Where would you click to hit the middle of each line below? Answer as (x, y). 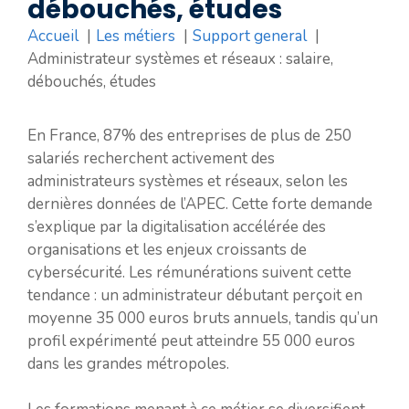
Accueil (53, 36)
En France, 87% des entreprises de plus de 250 (189, 135)
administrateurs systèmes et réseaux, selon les (188, 181)
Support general (250, 36)
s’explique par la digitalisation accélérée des (177, 226)
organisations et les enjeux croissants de (167, 249)
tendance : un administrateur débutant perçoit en (195, 295)
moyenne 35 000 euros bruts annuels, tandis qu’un (203, 318)
